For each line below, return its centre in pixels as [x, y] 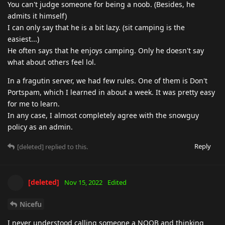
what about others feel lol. [52, 62]
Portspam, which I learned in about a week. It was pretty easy [111, 92]
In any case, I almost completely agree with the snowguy [103, 115]
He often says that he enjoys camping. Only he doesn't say [106, 50]
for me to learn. [34, 103]
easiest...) [23, 39]
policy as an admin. [40, 127]
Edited [117, 182]
